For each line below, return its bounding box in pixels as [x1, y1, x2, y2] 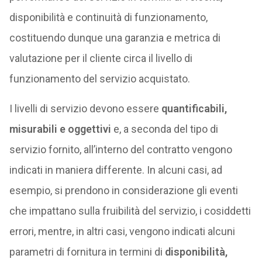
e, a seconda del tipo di [111, 123, 218, 135]
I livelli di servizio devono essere [9, 102, 161, 115]
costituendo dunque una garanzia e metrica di [9, 32, 220, 44]
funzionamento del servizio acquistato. [9, 73, 190, 85]
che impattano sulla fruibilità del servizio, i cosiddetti [9, 205, 251, 217]
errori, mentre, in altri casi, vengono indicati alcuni [9, 225, 235, 237]
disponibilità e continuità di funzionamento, [9, 11, 208, 23]
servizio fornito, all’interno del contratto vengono [9, 143, 232, 156]
